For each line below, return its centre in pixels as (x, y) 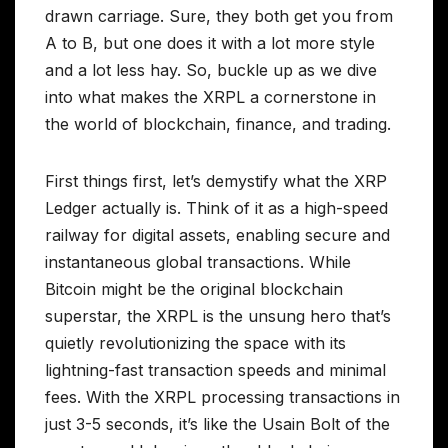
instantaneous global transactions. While (198, 262)
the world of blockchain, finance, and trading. (218, 124)
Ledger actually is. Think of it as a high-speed (216, 208)
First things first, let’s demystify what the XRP (216, 181)
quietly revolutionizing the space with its (195, 343)
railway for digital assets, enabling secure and (217, 235)
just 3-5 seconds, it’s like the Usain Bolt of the (217, 424)
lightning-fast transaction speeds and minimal (215, 370)
